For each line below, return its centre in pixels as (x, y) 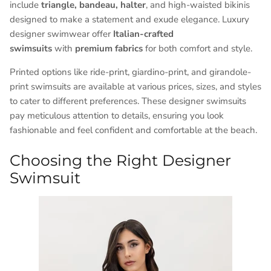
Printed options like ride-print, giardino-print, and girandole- (130, 72)
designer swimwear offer (61, 34)
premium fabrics (109, 48)
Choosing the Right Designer (120, 161)
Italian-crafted (143, 34)
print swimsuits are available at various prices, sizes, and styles (135, 86)
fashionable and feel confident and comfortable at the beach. (133, 130)
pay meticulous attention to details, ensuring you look (117, 115)
